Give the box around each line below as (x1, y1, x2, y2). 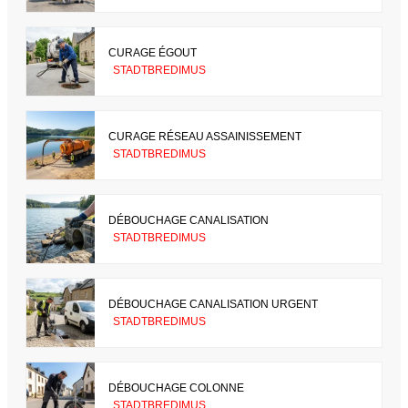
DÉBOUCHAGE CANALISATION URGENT (108, 297, 318, 311)
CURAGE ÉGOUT (108, 46, 197, 59)
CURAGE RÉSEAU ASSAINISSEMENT (108, 129, 301, 143)
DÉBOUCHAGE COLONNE (108, 381, 244, 394)
